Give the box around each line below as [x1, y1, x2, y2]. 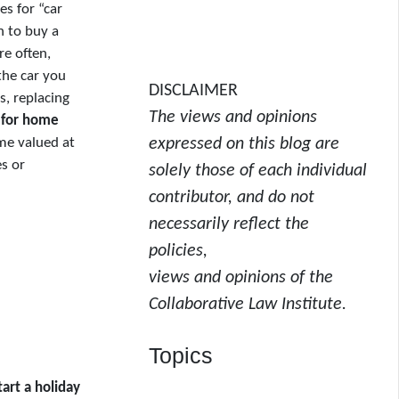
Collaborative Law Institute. [149, 295, 347, 313]
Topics [149, 342, 214, 368]
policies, [149, 241, 208, 260]
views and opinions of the [149, 268, 334, 287]
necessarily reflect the [149, 215, 310, 233]
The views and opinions [149, 108, 318, 126]
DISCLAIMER [149, 81, 239, 100]
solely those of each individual [149, 161, 368, 180]
